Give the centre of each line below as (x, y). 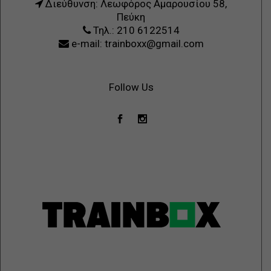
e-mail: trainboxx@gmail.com (136, 44)
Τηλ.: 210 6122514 (135, 30)
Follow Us (131, 87)
